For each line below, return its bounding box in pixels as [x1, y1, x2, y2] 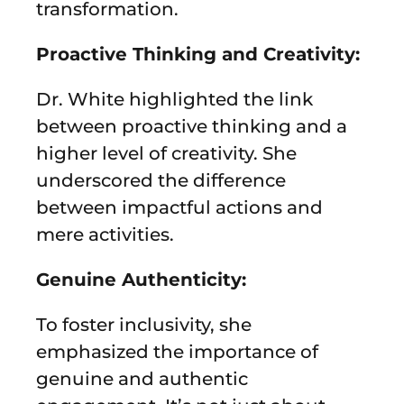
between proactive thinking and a [36, 115, 347, 137]
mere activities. [36, 223, 174, 245]
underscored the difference [36, 169, 286, 191]
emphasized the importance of [36, 340, 318, 363]
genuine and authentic [36, 367, 248, 390]
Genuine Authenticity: [36, 268, 246, 290]
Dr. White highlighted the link [36, 87, 313, 110]
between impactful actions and [36, 196, 323, 218]
